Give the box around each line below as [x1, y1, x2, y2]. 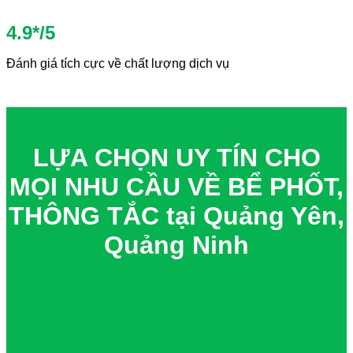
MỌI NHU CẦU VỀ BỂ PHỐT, [9, 172, 344, 201]
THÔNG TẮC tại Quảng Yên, [9, 201, 344, 230]
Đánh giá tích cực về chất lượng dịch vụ [6, 56, 229, 70]
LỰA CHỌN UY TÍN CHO [32, 143, 321, 172]
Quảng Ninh [104, 230, 249, 259]
